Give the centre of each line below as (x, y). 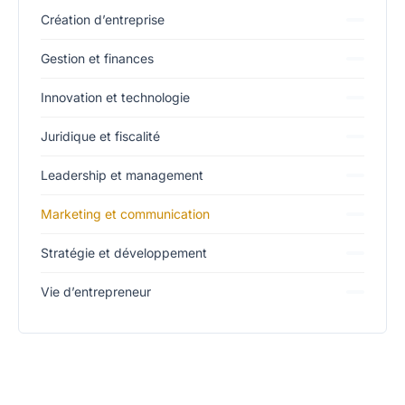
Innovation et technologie (115, 98)
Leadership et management (122, 175)
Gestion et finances (97, 59)
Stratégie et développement (124, 253)
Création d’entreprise (103, 20)
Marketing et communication (125, 214)
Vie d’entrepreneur (96, 292)
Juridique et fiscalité (100, 137)
